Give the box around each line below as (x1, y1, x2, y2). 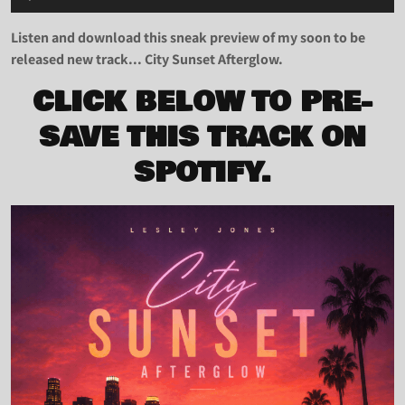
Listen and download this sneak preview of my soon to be (11, 28, 365, 47)
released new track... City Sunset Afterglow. (11, 50, 283, 69)
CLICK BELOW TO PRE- (33, 81, 372, 124)
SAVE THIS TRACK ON (39, 117, 366, 159)
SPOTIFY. (134, 152, 271, 194)
